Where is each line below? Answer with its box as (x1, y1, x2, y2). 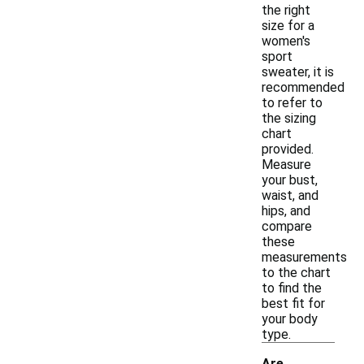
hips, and (262, 203, 310, 219)
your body (262, 311, 318, 327)
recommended (262, 80, 344, 95)
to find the (262, 280, 322, 296)
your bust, (262, 172, 318, 188)
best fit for (262, 296, 325, 311)
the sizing (262, 110, 316, 126)
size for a (262, 18, 314, 33)
